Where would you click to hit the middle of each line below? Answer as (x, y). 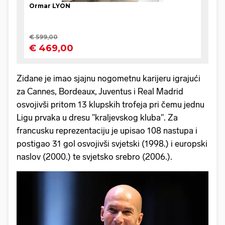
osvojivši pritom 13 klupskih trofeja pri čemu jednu (110, 104)
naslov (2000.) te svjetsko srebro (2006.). (94, 156)
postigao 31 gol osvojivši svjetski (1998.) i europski (112, 143)
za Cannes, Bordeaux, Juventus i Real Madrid (100, 91)
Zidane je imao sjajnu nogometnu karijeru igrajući (108, 78)
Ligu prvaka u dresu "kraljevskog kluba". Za (97, 117)
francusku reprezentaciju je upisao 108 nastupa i (107, 130)
